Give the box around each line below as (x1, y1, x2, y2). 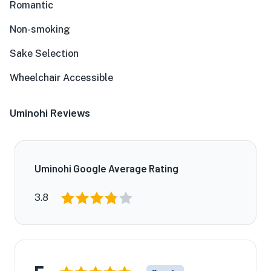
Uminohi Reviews (10, 106, 90, 119)
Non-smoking (10, 24, 70, 35)
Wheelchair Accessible (10, 72, 113, 83)
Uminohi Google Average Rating (34, 162, 178, 174)
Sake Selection (10, 48, 79, 59)
